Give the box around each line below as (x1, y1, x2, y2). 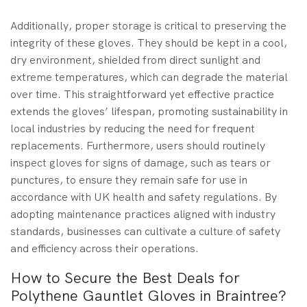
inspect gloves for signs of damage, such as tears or (10, 155, 271, 170)
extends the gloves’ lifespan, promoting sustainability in (10, 103, 288, 119)
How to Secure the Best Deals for (10, 268, 240, 288)
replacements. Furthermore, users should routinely (10, 138, 265, 153)
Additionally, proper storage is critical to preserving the (10, 18, 286, 33)
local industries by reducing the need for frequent (10, 121, 255, 136)
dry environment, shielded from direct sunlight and (10, 52, 260, 67)
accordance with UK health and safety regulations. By (10, 189, 277, 204)
